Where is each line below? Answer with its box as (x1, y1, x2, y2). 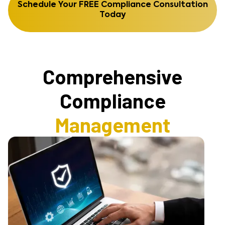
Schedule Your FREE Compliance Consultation (17, 1, 208, 9)
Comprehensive (43, 64, 182, 88)
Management (55, 113, 170, 137)
